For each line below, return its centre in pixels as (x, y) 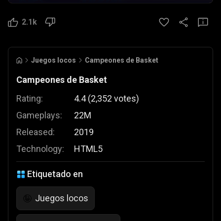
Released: (36, 132)
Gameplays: (39, 115)
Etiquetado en (55, 174)
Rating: (30, 98)
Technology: (40, 149)
